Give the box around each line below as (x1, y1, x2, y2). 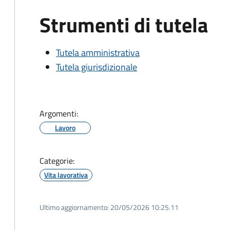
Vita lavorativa (44, 169, 88, 180)
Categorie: (40, 155, 74, 167)
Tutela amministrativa (56, 46, 140, 60)
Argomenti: (40, 107, 78, 120)
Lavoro (55, 122, 75, 133)
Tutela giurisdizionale (56, 60, 137, 74)
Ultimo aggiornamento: (40, 202, 109, 213)
